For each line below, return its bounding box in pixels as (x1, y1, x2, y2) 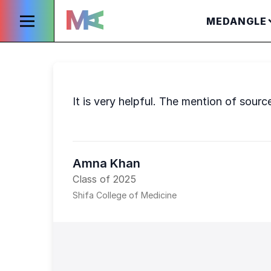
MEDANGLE (206, 15, 267, 27)
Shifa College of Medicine (73, 190, 177, 200)
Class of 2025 (73, 173, 136, 185)
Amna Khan (73, 156, 140, 171)
